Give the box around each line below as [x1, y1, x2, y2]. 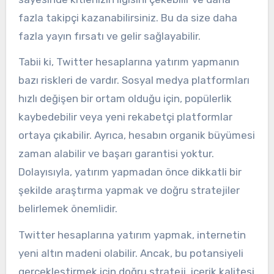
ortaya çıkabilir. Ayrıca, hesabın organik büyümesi [18, 129, 255, 142]
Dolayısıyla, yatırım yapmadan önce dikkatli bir [18, 166, 242, 179]
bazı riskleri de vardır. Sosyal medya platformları [18, 74, 250, 87]
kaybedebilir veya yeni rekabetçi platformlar [18, 111, 232, 124]
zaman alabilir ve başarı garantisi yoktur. [18, 147, 214, 160]
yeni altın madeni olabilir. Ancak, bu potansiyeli [18, 247, 243, 260]
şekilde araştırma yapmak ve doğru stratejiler [18, 184, 240, 197]
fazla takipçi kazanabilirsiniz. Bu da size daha [18, 11, 237, 24]
